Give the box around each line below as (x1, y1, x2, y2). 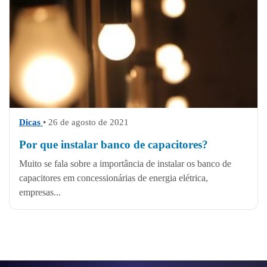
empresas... (19, 187, 61, 197)
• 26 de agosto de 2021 (43, 117, 129, 127)
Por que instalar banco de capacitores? (19, 138, 208, 151)
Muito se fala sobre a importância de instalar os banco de (19, 158, 231, 169)
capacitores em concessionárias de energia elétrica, (19, 172, 208, 183)
